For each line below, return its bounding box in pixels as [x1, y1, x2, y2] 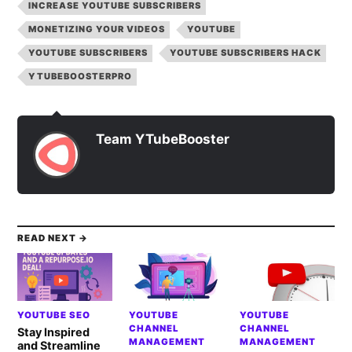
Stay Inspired [17, 324, 90, 339]
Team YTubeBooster [96, 131, 230, 148]
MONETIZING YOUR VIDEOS [28, 24, 166, 35]
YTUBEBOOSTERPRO [28, 71, 133, 82]
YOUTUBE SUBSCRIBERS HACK [170, 47, 322, 59]
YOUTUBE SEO [17, 309, 91, 321]
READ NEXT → [17, 233, 89, 244]
